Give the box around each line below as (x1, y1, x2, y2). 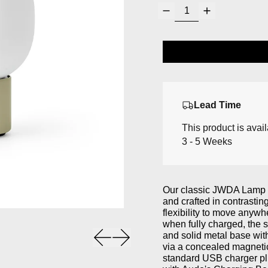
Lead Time (194, 100, 242, 110)
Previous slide (102, 227, 163, 238)
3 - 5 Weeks (182, 136, 233, 147)
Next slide (121, 227, 164, 238)
